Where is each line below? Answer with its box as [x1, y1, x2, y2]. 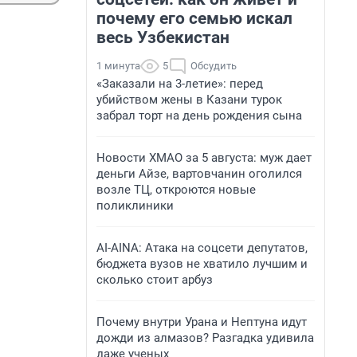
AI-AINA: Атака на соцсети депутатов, [96, 241, 308, 255]
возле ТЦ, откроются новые [96, 182, 256, 197]
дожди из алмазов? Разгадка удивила [96, 331, 314, 345]
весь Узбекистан [96, 28, 229, 47]
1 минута [96, 60, 140, 72]
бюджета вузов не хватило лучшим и [96, 257, 308, 271]
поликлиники [96, 198, 174, 213]
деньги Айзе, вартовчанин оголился [96, 167, 302, 181]
